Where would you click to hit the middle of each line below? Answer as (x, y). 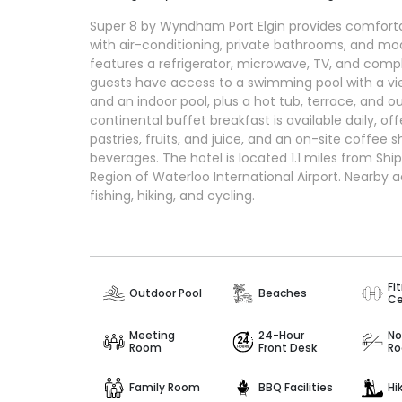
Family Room (165, 388)
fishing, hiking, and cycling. (172, 196)
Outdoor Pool (166, 293)
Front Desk (287, 347)
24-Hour (281, 335)
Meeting (152, 335)
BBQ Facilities (295, 388)
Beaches (282, 293)
